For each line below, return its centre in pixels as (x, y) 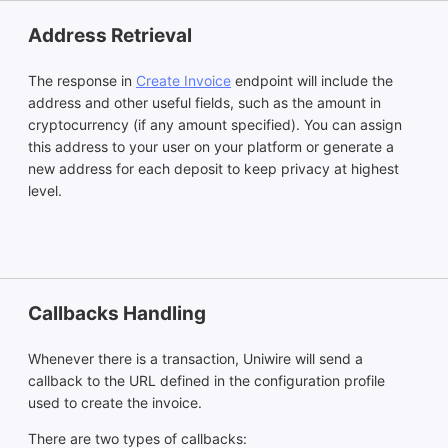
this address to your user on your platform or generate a (211, 146)
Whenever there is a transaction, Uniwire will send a (195, 358)
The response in (82, 80)
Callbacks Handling (117, 313)
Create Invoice (183, 80)
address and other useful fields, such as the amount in (204, 102)
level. (45, 190)
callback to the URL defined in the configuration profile (206, 380)
